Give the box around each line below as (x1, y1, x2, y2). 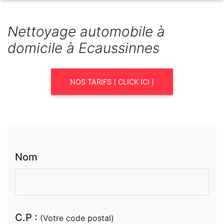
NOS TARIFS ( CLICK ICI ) (70, 77, 154, 86)
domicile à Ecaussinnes (7, 39, 159, 57)
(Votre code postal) (40, 212, 114, 223)
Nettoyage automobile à (7, 23, 165, 40)
